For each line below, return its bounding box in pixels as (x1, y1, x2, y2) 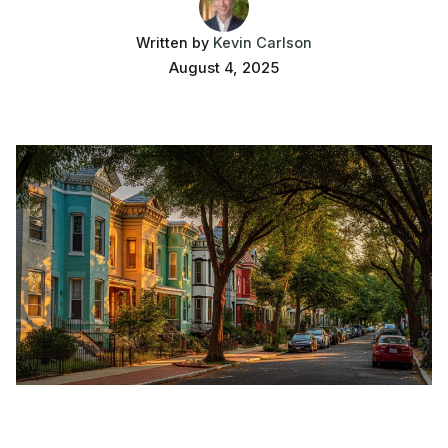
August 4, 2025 (169, 58, 279, 77)
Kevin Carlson (213, 33, 312, 51)
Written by (136, 33, 213, 51)
